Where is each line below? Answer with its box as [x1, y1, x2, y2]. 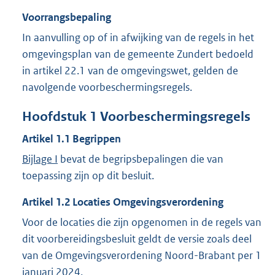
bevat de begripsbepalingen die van [58, 152, 223, 166]
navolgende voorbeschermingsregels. [22, 80, 192, 95]
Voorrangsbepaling [22, 10, 111, 25]
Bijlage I [22, 152, 58, 166]
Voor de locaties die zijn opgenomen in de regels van [22, 215, 261, 230]
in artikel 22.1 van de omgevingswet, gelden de [22, 64, 238, 78]
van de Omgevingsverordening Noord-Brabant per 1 [22, 249, 261, 263]
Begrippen [72, 131, 121, 145]
